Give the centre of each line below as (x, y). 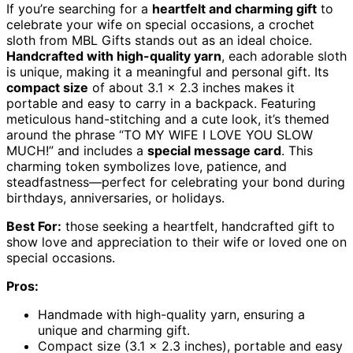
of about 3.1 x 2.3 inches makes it (191, 88)
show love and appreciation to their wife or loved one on (176, 242)
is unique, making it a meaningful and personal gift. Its (167, 72)
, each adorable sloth (284, 56)
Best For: (34, 227)
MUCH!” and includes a (77, 151)
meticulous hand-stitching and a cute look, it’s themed (168, 119)
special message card (214, 151)
